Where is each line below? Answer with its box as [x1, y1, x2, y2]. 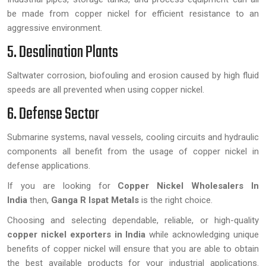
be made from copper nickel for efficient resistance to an [7, 8, 259, 19]
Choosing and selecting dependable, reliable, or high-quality [7, 214, 259, 226]
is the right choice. [141, 194, 215, 205]
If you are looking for [7, 180, 118, 191]
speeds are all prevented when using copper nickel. [7, 84, 204, 95]
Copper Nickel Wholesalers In [118, 180, 259, 191]
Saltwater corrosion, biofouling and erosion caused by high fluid [7, 69, 259, 81]
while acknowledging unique [145, 229, 259, 240]
